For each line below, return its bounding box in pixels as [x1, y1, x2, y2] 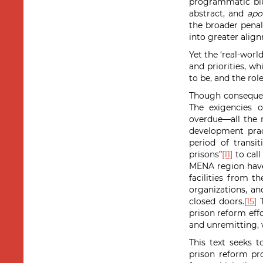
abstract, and [189, 8, 247, 19]
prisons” [189, 149, 222, 160]
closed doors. [189, 196, 244, 207]
